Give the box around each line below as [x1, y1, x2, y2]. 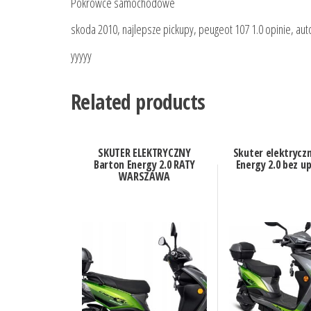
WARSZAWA [118, 169, 171, 185]
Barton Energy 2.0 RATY [93, 157, 195, 173]
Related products [71, 87, 205, 117]
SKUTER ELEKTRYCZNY [98, 145, 191, 161]
